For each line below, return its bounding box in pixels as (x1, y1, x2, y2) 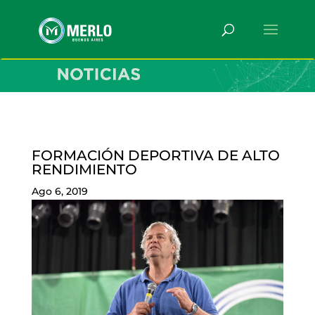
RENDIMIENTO (31, 160, 137, 178)
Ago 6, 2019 (31, 184, 88, 198)
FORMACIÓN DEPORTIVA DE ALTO (31, 146, 280, 164)
